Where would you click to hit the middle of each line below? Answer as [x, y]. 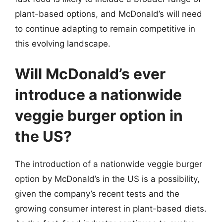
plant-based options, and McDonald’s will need [109, 14]
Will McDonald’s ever [90, 74]
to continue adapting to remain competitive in [105, 28]
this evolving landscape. [63, 43]
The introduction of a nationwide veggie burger [109, 164]
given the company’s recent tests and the [97, 194]
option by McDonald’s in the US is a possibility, [107, 179]
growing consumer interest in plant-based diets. [111, 209]
